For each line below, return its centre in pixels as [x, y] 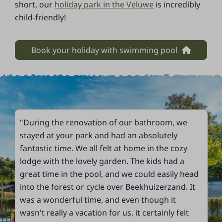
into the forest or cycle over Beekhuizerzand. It [108, 187]
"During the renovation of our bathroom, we [104, 123]
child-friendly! [41, 17]
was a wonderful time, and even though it [98, 200]
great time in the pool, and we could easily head [110, 174]
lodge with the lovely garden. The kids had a [102, 161]
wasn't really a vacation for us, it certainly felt [105, 213]
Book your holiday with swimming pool [105, 50]
